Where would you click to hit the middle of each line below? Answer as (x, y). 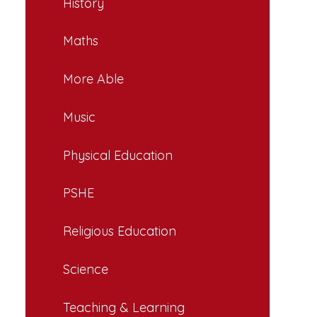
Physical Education (118, 155)
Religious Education (120, 231)
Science (86, 269)
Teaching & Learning (124, 307)
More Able (93, 79)
